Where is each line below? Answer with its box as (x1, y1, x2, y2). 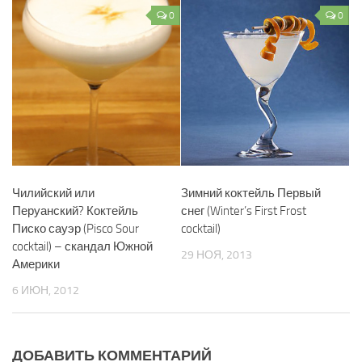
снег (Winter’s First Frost (181, 203, 306, 218)
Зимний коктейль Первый (181, 185, 321, 200)
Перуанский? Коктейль (12, 203, 138, 218)
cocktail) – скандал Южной (12, 238, 153, 254)
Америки (12, 256, 60, 271)
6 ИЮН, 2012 (12, 283, 79, 297)
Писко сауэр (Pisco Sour (12, 221, 139, 236)
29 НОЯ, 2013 (181, 247, 252, 262)
